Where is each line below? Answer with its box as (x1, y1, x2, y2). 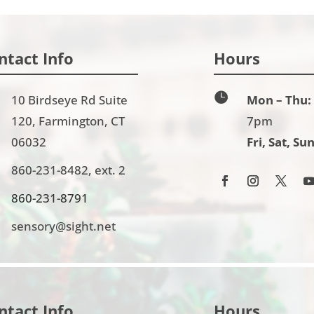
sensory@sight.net (11, 218, 116, 235)
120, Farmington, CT (11, 113, 125, 130)
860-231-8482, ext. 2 (11, 162, 125, 179)
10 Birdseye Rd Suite (11, 92, 128, 109)
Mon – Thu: (246, 92, 311, 109)
